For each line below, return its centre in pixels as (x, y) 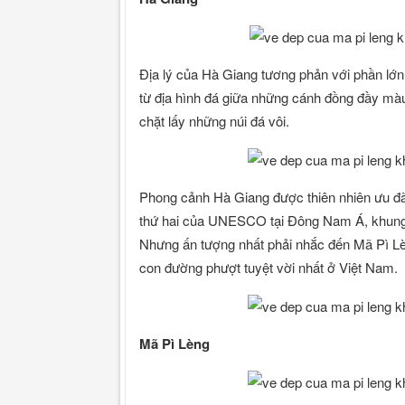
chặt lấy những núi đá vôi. (214, 120)
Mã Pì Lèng (174, 343)
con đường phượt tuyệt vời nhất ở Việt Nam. (268, 267)
